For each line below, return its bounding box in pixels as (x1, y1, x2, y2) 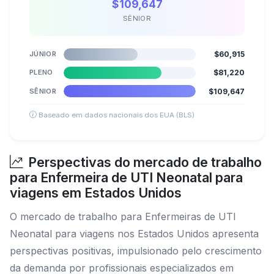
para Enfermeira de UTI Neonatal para (10, 169, 243, 185)
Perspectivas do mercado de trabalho (28, 154, 262, 170)
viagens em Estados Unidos (10, 184, 182, 201)
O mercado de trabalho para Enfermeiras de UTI (10, 210, 236, 223)
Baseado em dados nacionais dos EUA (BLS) (37, 110, 194, 119)
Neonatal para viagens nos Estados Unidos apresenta (10, 227, 259, 240)
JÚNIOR (29, 50, 57, 58)
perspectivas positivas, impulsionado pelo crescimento (10, 244, 262, 257)
